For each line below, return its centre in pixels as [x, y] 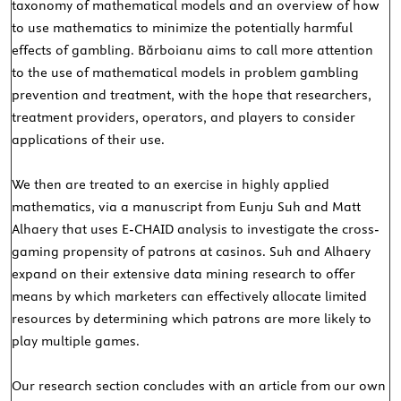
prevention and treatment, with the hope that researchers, [192, 95]
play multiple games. [76, 341]
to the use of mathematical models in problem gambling [186, 73]
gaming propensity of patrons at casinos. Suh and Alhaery [192, 252]
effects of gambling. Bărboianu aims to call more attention [193, 51]
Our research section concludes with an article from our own [199, 386]
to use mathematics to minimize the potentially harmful [183, 28]
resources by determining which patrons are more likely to [192, 319]
